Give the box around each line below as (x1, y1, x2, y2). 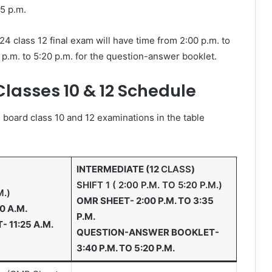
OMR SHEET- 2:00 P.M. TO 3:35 (76, 195, 214, 207)
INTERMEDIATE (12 (76, 163, 161, 175)
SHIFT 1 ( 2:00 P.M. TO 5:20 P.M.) (76, 179, 222, 191)
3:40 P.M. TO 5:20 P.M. (76, 242, 175, 254)
